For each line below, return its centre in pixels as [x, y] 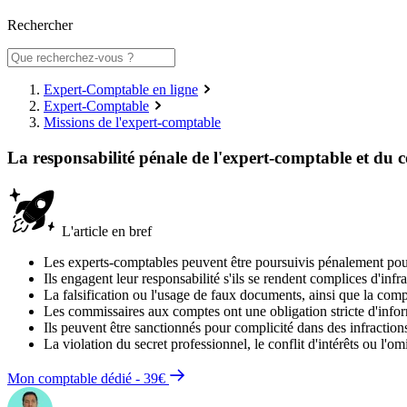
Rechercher [40, 25]
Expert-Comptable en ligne [121, 90]
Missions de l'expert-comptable [132, 123]
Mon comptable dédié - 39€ [88, 378]
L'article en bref [105, 231]
